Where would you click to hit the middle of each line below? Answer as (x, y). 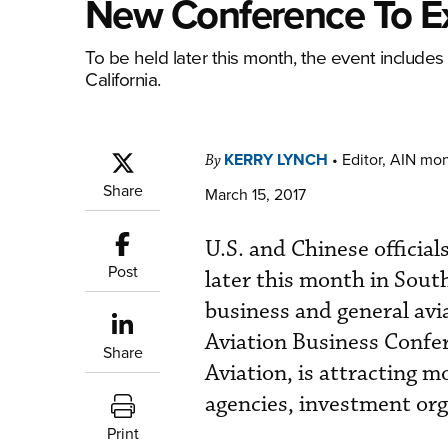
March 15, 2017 (255, 194)
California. (123, 78)
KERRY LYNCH (276, 159)
